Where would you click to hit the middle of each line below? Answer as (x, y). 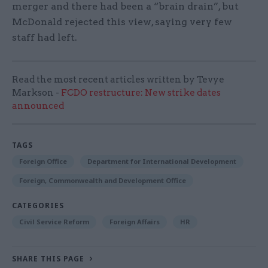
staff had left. (45, 38)
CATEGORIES (38, 206)
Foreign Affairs (135, 222)
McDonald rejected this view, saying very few (122, 22)
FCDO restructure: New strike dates (141, 93)
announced (38, 106)
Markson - (36, 93)
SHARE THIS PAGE (48, 259)
